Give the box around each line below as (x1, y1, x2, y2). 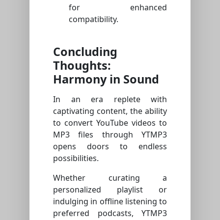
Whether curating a (53, 172, 167, 184)
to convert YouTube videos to (53, 117, 167, 129)
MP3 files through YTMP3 (53, 129, 167, 140)
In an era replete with (53, 94, 167, 105)
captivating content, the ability (53, 106, 167, 117)
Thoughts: (53, 57, 111, 74)
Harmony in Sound (53, 71, 159, 87)
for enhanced (69, 2, 167, 13)
